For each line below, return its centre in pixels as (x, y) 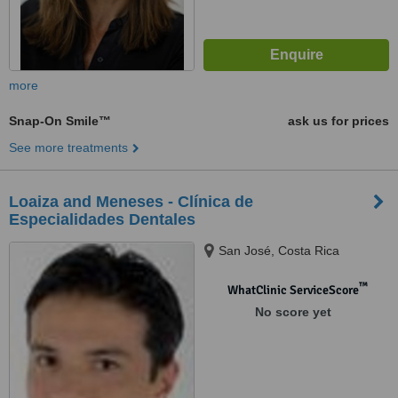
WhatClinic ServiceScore (293, 290)
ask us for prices (338, 121)
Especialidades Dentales (102, 219)
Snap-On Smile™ (60, 121)
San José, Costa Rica (279, 251)
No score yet (293, 312)
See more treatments (68, 147)
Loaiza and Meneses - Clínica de (131, 202)
